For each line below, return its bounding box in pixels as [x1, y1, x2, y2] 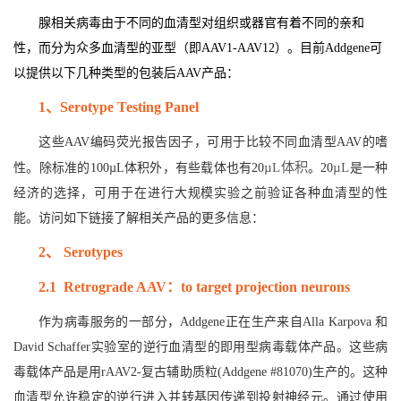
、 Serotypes [46, 244, 123, 260]
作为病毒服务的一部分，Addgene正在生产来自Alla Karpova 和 [38, 315, 388, 329]
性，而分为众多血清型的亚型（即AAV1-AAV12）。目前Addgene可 [13, 41, 382, 55]
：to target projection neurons [166, 279, 350, 295]
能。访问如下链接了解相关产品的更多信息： [13, 211, 264, 226]
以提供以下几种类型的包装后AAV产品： [13, 66, 239, 81]
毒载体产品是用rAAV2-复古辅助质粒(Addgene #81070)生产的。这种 [13, 365, 388, 380]
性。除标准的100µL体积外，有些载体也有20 [13, 161, 265, 175]
